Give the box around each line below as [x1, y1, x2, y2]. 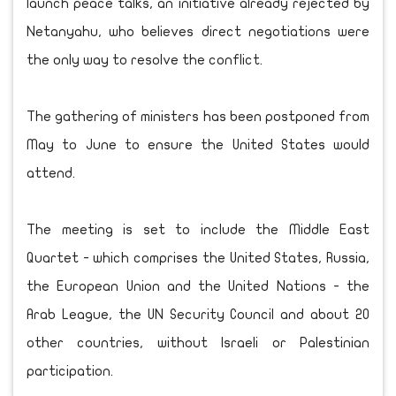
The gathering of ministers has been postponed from [27, 110, 369, 124]
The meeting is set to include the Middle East [27, 223, 369, 237]
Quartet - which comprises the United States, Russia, [27, 251, 369, 265]
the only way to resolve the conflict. [27, 53, 263, 67]
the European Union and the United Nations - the [27, 279, 369, 293]
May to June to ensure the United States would [27, 138, 369, 152]
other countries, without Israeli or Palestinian [27, 336, 369, 350]
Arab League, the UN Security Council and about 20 [27, 308, 369, 322]
